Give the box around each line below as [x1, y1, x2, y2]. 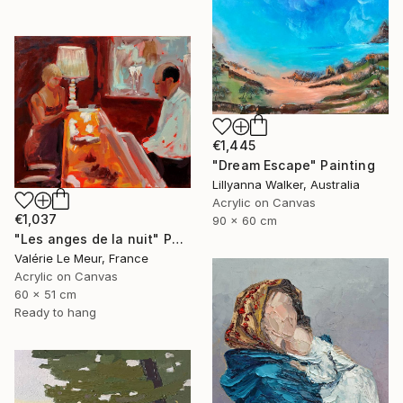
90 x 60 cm [212, 212, 277, 228]
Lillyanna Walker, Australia [212, 176, 360, 192]
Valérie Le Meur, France [14, 250, 148, 265]
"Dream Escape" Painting [212, 157, 375, 173]
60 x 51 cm [14, 286, 76, 301]
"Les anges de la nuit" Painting [171, 230, 184, 246]
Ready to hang [14, 304, 96, 319]
